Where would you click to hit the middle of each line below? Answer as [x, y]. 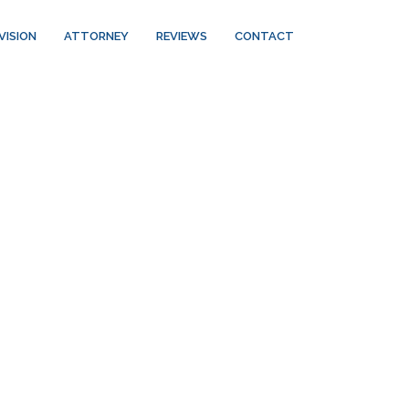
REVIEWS [182, 37]
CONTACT [265, 37]
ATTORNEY [97, 37]
